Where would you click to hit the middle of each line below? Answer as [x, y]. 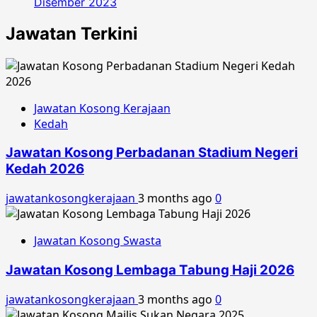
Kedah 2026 [45, 169]
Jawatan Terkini [72, 33]
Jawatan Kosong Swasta [98, 241]
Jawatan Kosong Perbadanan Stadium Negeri [152, 153]
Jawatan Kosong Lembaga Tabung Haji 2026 [150, 270]
